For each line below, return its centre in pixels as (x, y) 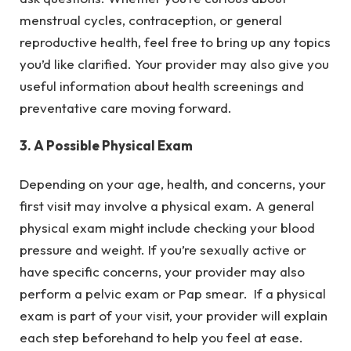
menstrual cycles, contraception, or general (151, 20)
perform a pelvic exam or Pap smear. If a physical (173, 293)
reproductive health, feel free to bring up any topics (175, 42)
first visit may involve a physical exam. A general (167, 205)
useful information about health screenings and (162, 85)
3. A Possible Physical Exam (109, 146)
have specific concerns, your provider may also (162, 271)
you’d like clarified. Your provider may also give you (174, 63)
